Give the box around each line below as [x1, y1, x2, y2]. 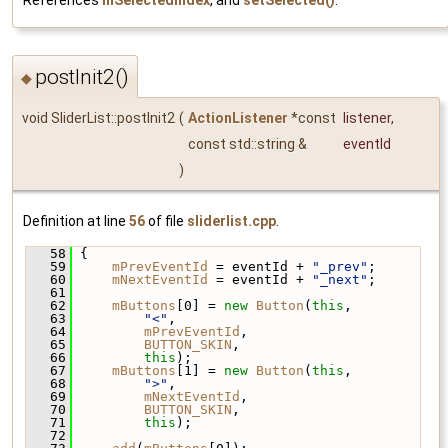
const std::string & [188, 136, 310, 153]
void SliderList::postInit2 [22, 110, 175, 127]
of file [145, 213, 187, 230]
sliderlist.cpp [187, 213, 276, 230]
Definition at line [23, 213, 129, 230]
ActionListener [188, 110, 288, 127]
